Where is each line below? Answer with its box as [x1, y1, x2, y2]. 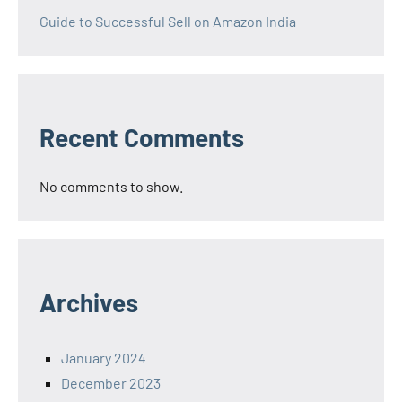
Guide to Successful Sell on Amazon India [39, 12, 296, 30]
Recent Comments [39, 121, 244, 153]
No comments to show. [39, 177, 183, 195]
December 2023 [61, 373, 161, 391]
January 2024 [61, 348, 146, 366]
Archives [39, 286, 138, 318]
